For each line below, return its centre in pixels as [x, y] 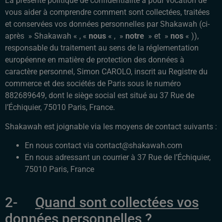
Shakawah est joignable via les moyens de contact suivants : [111, 126]
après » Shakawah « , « [47, 36]
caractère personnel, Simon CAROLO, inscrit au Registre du [106, 72]
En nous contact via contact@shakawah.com [104, 145]
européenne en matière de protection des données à [95, 60]
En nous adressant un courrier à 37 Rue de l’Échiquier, [118, 157]
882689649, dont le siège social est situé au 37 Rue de [100, 96]
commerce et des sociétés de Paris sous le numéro [93, 84]
